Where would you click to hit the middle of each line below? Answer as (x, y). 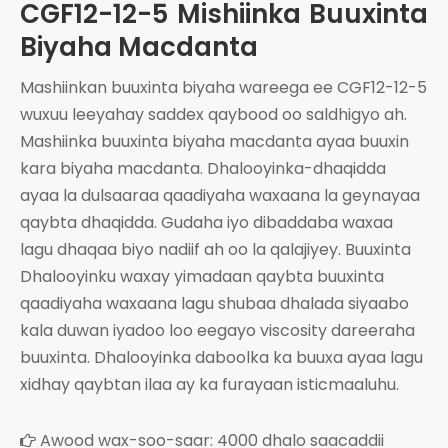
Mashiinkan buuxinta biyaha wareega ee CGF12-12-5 (223, 87)
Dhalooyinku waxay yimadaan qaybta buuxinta (202, 276)
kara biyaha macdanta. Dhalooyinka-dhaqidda (203, 168)
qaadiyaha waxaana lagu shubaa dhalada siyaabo (214, 303)
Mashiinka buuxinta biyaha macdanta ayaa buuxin (214, 141)
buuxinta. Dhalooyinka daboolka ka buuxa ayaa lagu (221, 357)
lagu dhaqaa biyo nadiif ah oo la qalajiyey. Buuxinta (215, 249)
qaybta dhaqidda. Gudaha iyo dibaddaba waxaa (206, 222)
